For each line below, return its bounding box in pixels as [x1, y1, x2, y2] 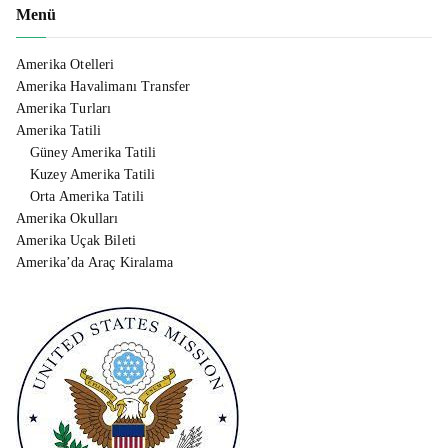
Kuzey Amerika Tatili [30, 167, 156, 183]
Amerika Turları [16, 101, 112, 117]
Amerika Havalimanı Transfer [16, 79, 191, 95]
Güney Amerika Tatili [30, 145, 157, 161]
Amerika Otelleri [16, 57, 115, 73]
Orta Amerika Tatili [30, 189, 145, 205]
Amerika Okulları [16, 211, 119, 227]
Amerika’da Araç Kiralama [16, 255, 173, 271]
